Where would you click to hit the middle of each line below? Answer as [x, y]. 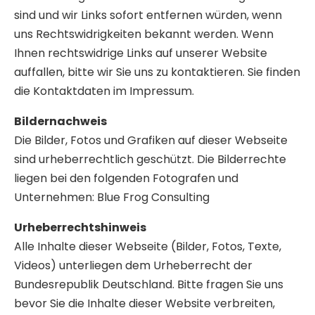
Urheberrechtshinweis [80, 227]
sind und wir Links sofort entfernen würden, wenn [148, 15]
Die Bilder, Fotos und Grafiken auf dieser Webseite [151, 140]
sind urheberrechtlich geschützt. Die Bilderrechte [150, 159]
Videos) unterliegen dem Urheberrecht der [133, 265]
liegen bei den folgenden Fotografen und [126, 178]
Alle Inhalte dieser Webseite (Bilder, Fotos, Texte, [148, 246]
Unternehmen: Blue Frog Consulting [112, 197]
